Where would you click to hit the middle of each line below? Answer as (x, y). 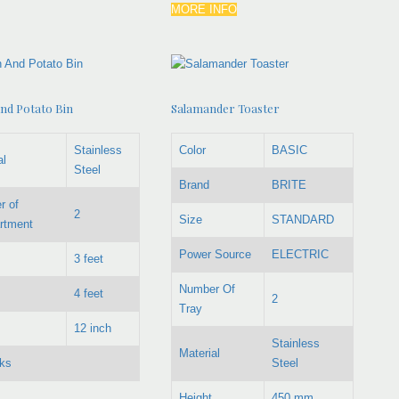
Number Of (208, 289)
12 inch (92, 328)
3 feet (88, 258)
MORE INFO (204, 9)
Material (200, 353)
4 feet (88, 293)
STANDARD (303, 219)
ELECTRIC (301, 254)
